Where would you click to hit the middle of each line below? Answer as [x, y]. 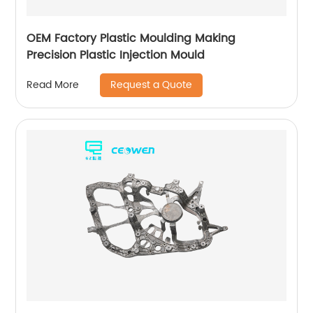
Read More [53, 85]
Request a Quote [152, 85]
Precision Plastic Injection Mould [116, 55]
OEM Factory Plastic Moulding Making [131, 38]
